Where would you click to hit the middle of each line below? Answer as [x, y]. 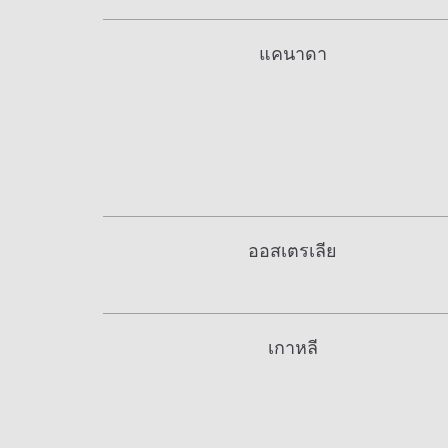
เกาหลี [292, 348]
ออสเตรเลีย [292, 251]
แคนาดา [292, 54]
